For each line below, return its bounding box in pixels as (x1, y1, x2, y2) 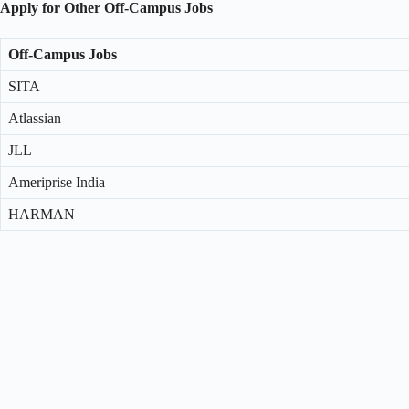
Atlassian (8, 110, 61, 127)
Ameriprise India (8, 174, 105, 191)
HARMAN (8, 206, 75, 223)
